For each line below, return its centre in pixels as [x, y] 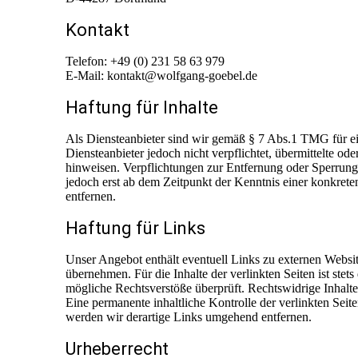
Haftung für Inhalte [142, 107]
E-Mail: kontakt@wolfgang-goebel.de [161, 76]
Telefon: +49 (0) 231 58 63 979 [145, 61]
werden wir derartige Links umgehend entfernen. [189, 317]
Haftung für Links [135, 228]
